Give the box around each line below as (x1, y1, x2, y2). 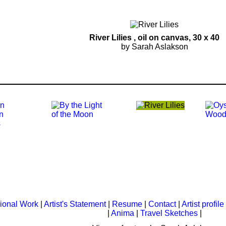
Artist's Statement (43, 200, 106, 208)
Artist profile (181, 200, 224, 208)
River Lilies (89, 33, 134, 42)
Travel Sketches (140, 209, 198, 217)
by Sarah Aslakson (121, 42, 188, 51)
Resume (111, 200, 142, 208)
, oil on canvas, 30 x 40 (134, 33, 219, 42)
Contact (148, 200, 176, 208)
